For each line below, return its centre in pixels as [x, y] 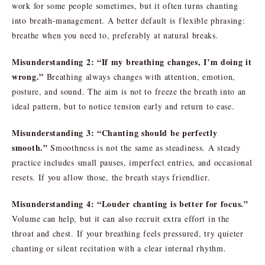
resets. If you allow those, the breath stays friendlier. [111, 177]
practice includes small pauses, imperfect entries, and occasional [132, 162]
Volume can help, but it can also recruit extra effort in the [121, 218]
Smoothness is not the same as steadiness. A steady [144, 147]
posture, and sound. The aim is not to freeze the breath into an [129, 91]
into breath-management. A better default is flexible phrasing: [129, 20]
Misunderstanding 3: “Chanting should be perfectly [115, 132]
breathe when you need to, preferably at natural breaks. [115, 35]
